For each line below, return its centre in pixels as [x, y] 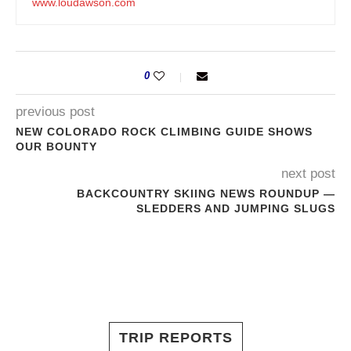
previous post [55, 112]
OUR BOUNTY [56, 147]
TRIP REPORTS [175, 338]
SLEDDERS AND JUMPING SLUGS [236, 208]
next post [308, 174]
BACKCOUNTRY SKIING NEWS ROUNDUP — [206, 194]
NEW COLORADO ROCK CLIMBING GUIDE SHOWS [164, 132]
